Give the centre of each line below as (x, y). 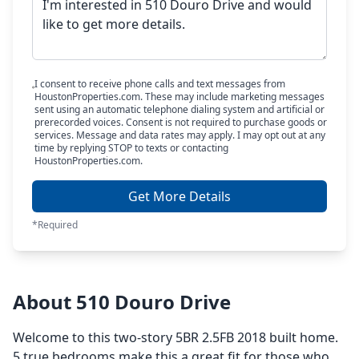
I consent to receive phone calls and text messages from (159, 84)
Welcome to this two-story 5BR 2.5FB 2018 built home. (175, 337)
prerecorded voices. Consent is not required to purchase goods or (180, 122)
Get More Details (179, 196)
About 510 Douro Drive (122, 302)
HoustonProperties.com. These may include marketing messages (179, 97)
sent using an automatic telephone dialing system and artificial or (179, 109)
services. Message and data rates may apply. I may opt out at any (179, 135)
